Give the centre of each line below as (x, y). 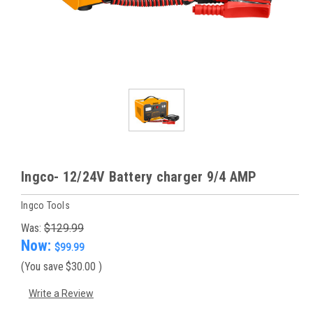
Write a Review (61, 293)
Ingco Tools (45, 205)
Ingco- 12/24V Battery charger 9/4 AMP (139, 176)
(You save (42, 266)
